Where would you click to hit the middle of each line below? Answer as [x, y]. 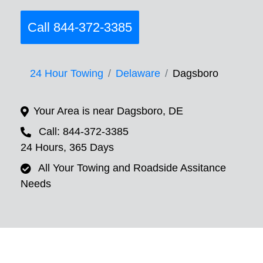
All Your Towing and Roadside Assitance [132, 168]
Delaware [138, 74]
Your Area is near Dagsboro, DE [108, 111]
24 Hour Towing [67, 74]
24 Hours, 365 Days [67, 148]
